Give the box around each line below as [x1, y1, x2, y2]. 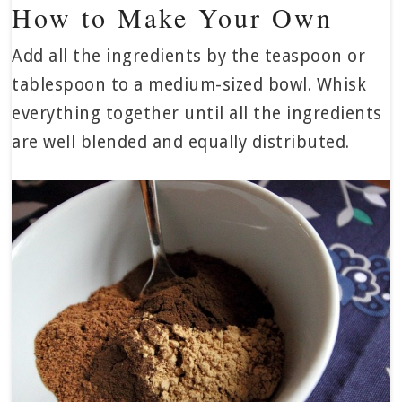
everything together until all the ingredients [12, 103, 382, 125]
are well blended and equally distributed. [12, 132, 350, 153]
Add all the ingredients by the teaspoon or [12, 46, 366, 67]
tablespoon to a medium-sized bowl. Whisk [12, 74, 367, 96]
